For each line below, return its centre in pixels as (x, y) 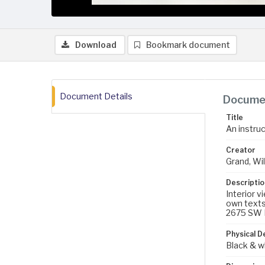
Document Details (96, 96)
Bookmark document (188, 45)
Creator (241, 150)
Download (96, 45)
